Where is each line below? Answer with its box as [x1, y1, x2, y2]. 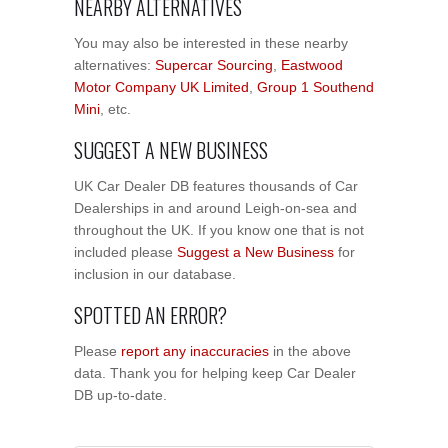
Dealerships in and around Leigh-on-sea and [74, 199, 357, 216]
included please [74, 243, 177, 260]
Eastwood [281, 56, 343, 73]
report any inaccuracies [121, 342, 269, 359]
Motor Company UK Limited [74, 78, 249, 95]
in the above [269, 342, 351, 359]
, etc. [100, 100, 131, 117]
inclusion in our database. [74, 265, 236, 282]
